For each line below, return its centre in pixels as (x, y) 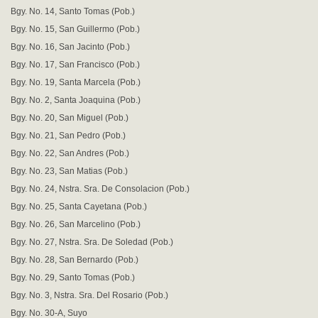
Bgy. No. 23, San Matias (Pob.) (69, 171)
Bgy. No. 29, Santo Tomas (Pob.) (73, 278)
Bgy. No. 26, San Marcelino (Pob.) (76, 224)
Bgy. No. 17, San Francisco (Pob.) (75, 65)
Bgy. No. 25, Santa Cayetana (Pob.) (79, 207)
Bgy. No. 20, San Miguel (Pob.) (70, 118)
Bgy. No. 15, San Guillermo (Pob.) (75, 29)
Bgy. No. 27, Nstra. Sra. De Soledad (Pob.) (92, 242)
